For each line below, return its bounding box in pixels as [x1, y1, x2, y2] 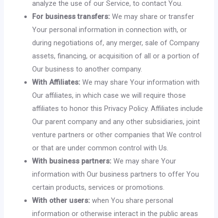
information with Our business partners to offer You [32, 170, 200, 179]
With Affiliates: [32, 78, 81, 87]
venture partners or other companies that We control [32, 130, 202, 139]
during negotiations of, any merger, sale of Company [32, 38, 200, 47]
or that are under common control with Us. [32, 144, 169, 152]
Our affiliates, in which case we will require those [32, 91, 186, 100]
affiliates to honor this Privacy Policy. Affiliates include [32, 104, 203, 113]
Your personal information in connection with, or [32, 25, 187, 34]
